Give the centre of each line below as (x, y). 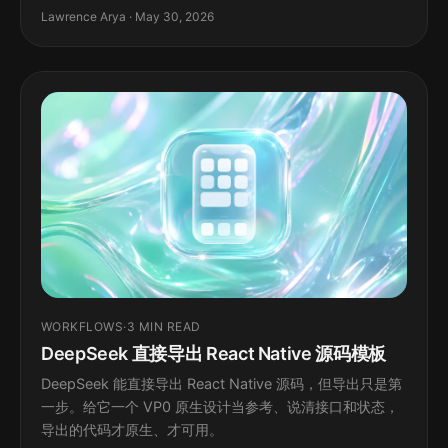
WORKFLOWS (82, 327)
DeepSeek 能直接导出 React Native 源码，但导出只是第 (221, 384)
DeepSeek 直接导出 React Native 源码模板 (213, 354)
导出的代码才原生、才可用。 (132, 430)
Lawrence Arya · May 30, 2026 (127, 17)
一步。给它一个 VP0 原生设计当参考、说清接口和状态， (220, 407)
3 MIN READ (163, 327)
